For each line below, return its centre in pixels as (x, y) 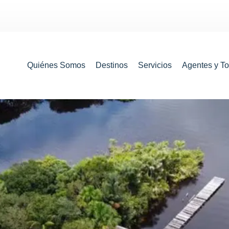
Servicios (155, 65)
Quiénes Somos (56, 65)
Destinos (112, 65)
